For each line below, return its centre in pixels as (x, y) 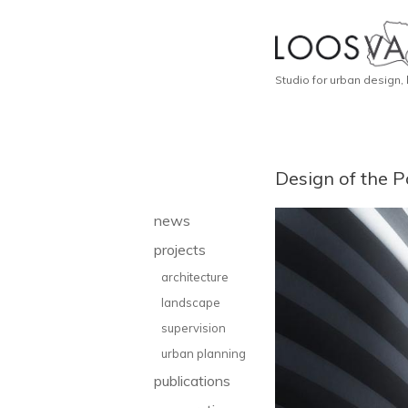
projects (180, 250)
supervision (194, 328)
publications (192, 381)
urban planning (204, 353)
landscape (192, 302)
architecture (195, 277)
